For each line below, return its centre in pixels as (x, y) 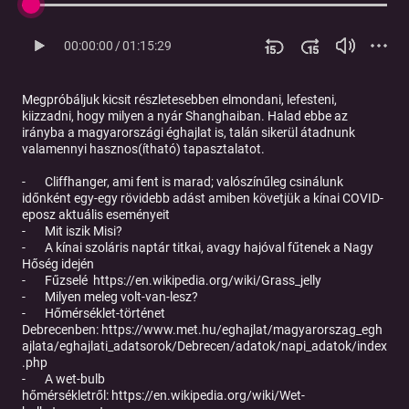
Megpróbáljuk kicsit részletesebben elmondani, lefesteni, (179, 100)
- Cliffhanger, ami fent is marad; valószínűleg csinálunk (183, 182)
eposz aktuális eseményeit (96, 215)
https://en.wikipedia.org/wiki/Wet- (208, 396)
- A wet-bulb (63, 379)
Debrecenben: (62, 330)
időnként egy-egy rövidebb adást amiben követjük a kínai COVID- (203, 199)
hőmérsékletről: (67, 396)
